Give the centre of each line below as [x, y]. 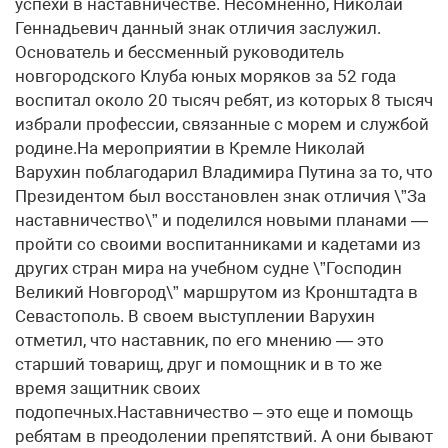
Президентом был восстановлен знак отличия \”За [220, 196]
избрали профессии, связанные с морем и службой [222, 124]
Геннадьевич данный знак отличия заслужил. [198, 28]
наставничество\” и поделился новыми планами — [221, 220]
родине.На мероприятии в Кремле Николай [190, 148]
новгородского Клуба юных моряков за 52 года [205, 76]
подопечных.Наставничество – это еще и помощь [214, 412]
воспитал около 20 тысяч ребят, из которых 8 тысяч [224, 100]
